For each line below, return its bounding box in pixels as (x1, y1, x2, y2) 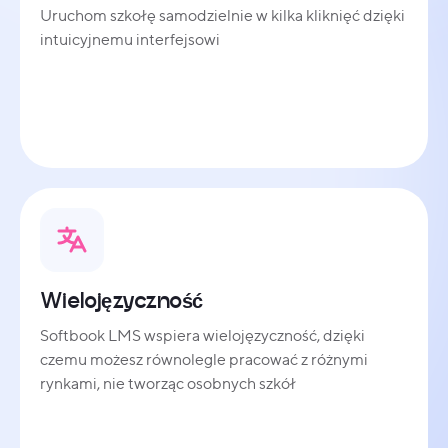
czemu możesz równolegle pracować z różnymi (40, 349, 368, 369)
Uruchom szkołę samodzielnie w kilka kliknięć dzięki (40, 5, 405, 25)
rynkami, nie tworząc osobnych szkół (40, 373, 296, 393)
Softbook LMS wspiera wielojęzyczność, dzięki (40, 325, 365, 345)
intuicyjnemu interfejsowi (40, 29, 220, 49)
